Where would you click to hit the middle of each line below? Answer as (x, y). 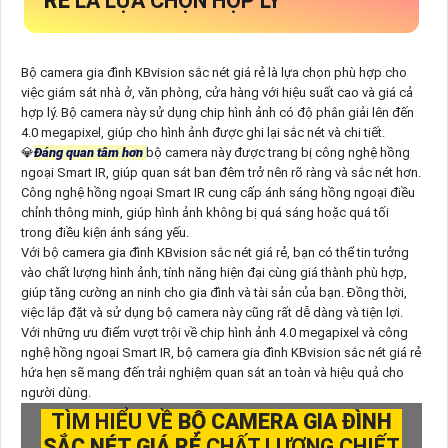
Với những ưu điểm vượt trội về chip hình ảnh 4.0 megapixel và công (214, 332)
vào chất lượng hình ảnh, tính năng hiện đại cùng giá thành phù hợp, (213, 272)
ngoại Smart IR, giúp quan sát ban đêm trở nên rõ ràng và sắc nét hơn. (220, 172)
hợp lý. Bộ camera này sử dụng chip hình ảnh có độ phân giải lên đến (217, 112)
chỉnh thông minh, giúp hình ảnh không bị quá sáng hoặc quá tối (204, 212)
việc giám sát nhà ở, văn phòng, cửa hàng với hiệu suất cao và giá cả (216, 92)
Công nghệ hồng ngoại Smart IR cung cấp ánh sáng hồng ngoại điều (217, 192)
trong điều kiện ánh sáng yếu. (104, 232)
